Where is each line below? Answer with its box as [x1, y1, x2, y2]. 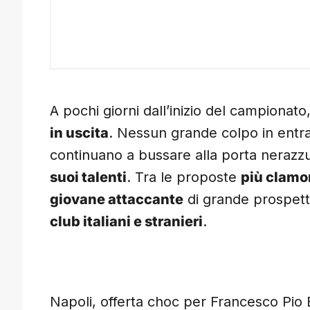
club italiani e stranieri [50, 213, 203, 230]
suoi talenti [50, 169, 127, 186]
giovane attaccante [50, 191, 183, 208]
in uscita [50, 125, 109, 142]
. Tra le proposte [127, 169, 241, 186]
